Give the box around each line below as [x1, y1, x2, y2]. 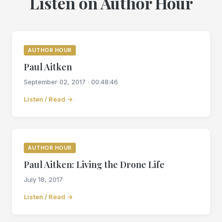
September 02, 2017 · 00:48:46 [24, 78, 118, 86]
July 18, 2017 [24, 175, 63, 184]
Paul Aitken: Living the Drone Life [24, 159, 165, 171]
